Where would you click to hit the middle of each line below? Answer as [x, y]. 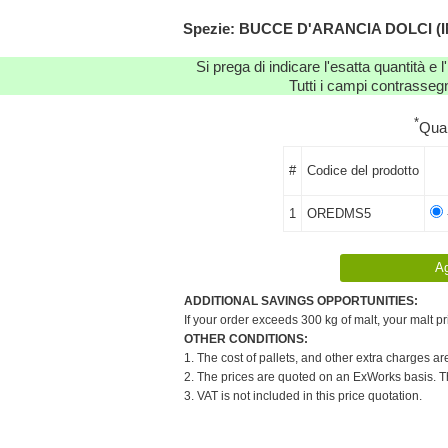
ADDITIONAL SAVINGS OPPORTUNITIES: [301, 300]
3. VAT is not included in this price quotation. [303, 395]
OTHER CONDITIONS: [246, 338]
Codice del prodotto [362, 170]
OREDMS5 [338, 213]
